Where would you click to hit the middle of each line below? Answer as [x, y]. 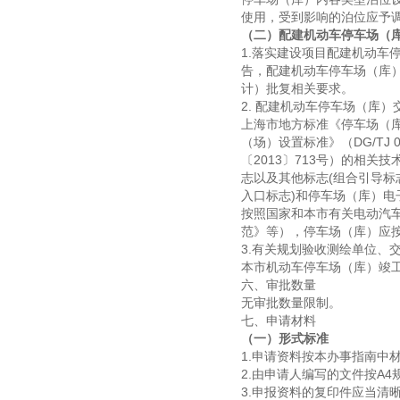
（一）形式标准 [285, 338]
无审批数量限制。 [291, 303]
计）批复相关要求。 [297, 88]
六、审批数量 [279, 285]
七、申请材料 [279, 321]
